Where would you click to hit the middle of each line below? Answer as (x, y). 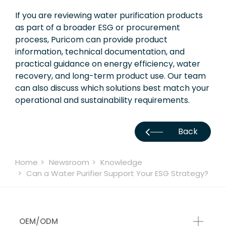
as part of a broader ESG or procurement (98, 27)
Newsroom (69, 162)
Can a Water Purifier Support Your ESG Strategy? (117, 173)
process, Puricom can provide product (91, 39)
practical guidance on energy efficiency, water (108, 64)
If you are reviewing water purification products (109, 15)
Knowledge (121, 162)
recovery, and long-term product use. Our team (110, 76)
